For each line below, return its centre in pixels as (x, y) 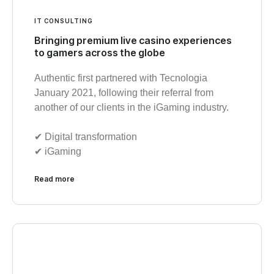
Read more (54, 179)
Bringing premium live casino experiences (133, 40)
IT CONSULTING (64, 20)
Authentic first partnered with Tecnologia (121, 78)
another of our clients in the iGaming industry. (131, 107)
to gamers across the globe (100, 52)
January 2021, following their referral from (124, 92)
